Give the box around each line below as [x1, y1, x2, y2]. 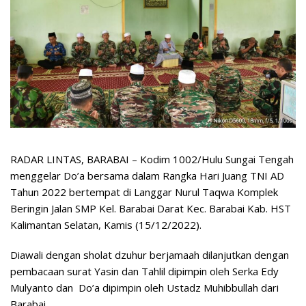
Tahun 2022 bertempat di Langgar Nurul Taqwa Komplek [10, 184, 278, 199]
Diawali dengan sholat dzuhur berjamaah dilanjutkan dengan [10, 247, 289, 262]
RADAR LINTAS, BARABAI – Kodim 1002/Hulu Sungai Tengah [10, 152, 294, 166]
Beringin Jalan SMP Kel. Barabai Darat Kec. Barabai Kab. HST [10, 201, 291, 215]
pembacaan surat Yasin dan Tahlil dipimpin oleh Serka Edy [10, 264, 279, 278]
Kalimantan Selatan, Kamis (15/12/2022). [10, 217, 201, 232]
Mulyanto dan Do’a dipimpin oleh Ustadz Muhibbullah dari [10, 280, 279, 294]
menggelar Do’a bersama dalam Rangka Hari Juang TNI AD [10, 168, 284, 182]
